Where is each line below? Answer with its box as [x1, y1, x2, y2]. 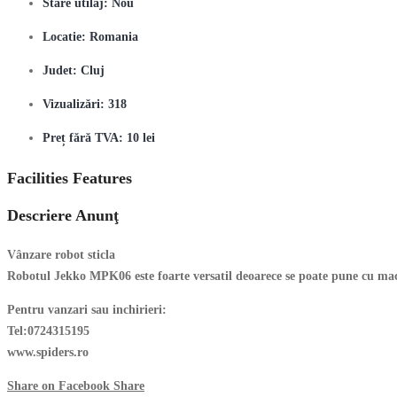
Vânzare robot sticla [7, 247, 115, 261]
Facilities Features [7, 168, 132, 187]
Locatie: [43, 29, 90, 43]
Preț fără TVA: [43, 130, 127, 144]
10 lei [127, 130, 155, 144]
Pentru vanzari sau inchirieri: [7, 302, 167, 316]
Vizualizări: [43, 97, 108, 111]
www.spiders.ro [7, 345, 89, 359]
